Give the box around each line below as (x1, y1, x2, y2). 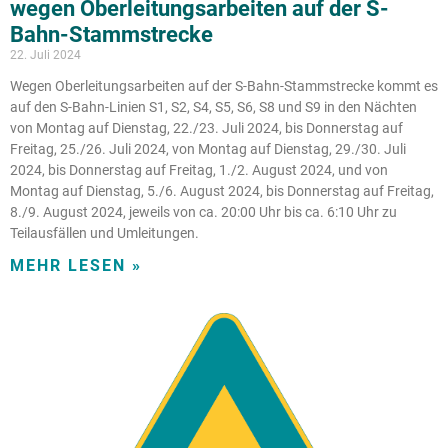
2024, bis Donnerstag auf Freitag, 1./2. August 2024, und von (10, 161, 388, 178)
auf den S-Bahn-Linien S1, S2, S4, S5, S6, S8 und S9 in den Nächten (10, 98, 417, 115)
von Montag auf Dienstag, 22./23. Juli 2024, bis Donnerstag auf (10, 119, 403, 136)
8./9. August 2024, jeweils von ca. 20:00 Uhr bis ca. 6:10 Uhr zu (10, 203, 397, 220)
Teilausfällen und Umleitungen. (10, 224, 199, 241)
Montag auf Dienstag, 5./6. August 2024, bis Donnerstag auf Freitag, (10, 182, 434, 199)
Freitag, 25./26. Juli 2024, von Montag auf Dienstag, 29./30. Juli (10, 140, 406, 157)
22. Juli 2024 (10, 47, 81, 62)
